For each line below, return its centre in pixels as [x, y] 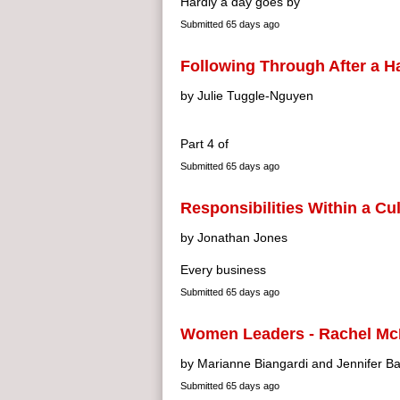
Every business [223, 270]
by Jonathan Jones [234, 237]
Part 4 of [204, 144]
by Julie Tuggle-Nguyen [247, 96]
